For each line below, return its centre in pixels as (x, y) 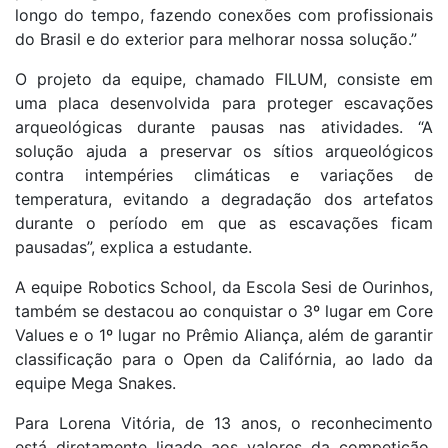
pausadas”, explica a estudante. (133, 247)
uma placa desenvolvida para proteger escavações (224, 103)
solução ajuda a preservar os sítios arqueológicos (224, 151)
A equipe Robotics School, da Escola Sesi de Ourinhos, (224, 287)
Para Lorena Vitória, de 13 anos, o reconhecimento (224, 423)
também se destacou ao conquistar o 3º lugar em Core (224, 311)
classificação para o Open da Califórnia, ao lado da (224, 359)
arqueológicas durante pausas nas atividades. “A (224, 127)
